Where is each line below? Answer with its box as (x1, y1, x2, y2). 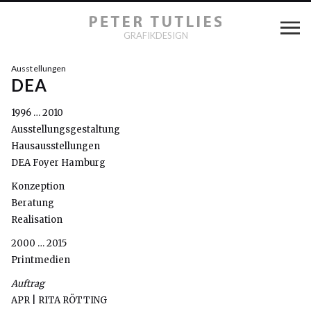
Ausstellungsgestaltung (11, 124, 120, 135)
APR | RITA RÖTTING (11, 294, 107, 306)
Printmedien (11, 254, 70, 266)
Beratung (11, 197, 54, 209)
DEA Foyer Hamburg (11, 157, 106, 169)
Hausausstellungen (11, 140, 100, 152)
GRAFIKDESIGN (123, 30, 188, 41)
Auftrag (11, 278, 44, 289)
